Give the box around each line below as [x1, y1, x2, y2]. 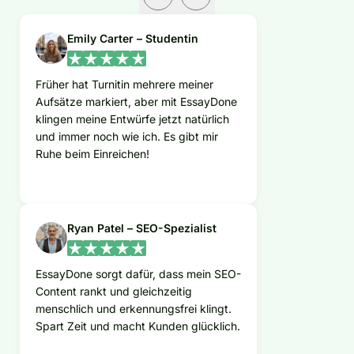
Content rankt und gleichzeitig [36, 284, 192, 299]
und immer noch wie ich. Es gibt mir [36, 130, 218, 144]
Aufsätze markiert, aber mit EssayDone [36, 95, 237, 109]
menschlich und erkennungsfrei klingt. [36, 302, 232, 316]
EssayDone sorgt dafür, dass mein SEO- [36, 267, 241, 281]
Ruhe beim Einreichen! [36, 147, 149, 161]
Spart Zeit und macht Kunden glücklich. [36, 319, 240, 333]
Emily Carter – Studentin [67, 32, 198, 46]
